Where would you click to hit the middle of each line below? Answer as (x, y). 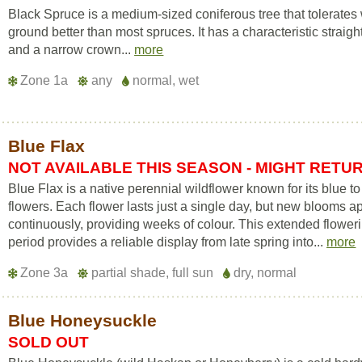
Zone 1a (44, 80)
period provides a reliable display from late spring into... (168, 242)
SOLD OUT (49, 342)
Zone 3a (44, 273)
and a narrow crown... (72, 50)
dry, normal (264, 273)
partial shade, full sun (153, 273)
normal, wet (164, 80)
